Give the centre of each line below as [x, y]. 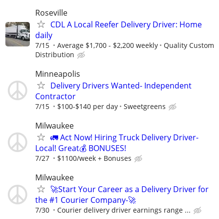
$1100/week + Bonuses [94, 158]
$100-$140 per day [88, 106]
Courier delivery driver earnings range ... [124, 210]
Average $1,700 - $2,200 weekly [108, 45]
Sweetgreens [145, 106]
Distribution [55, 54]
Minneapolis [58, 74]
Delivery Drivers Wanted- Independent [121, 85]
